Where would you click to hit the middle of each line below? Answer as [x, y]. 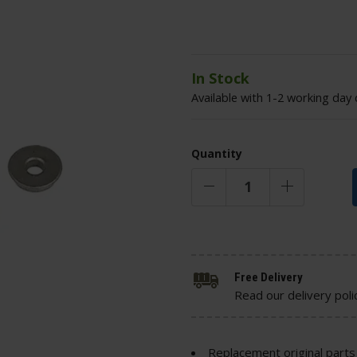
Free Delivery [269, 277]
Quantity [217, 153]
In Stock [220, 78]
